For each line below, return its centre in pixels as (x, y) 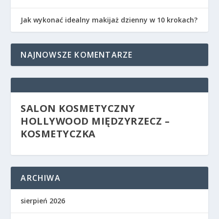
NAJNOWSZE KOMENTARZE (77, 55)
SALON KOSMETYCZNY (78, 108)
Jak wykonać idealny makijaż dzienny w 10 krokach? (109, 20)
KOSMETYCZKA (58, 133)
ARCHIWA (41, 178)
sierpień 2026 (43, 200)
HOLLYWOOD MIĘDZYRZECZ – (95, 121)
